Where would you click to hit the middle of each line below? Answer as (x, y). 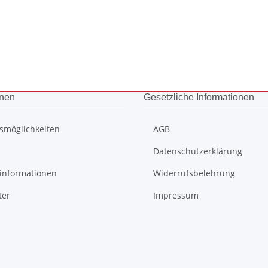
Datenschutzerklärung (198, 151)
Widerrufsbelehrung (194, 173)
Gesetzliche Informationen (199, 97)
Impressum (176, 195)
